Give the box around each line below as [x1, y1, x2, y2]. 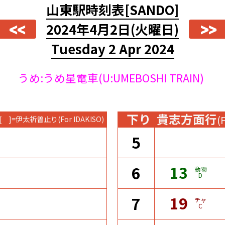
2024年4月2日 [46, 20, 131, 38]
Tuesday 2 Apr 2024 [51, 39, 174, 58]
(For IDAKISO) [58, 114, 104, 124]
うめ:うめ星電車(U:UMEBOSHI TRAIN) [18, 69, 204, 85]
